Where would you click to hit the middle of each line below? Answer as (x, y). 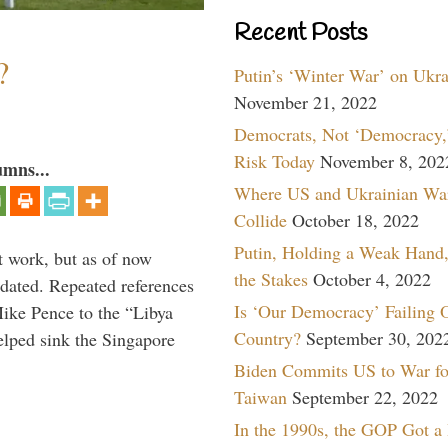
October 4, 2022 (372, 278)
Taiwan (260, 396)
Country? (267, 337)
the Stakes (271, 278)
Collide (260, 219)
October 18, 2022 (355, 219)
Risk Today (274, 160)
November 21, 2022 (305, 101)
